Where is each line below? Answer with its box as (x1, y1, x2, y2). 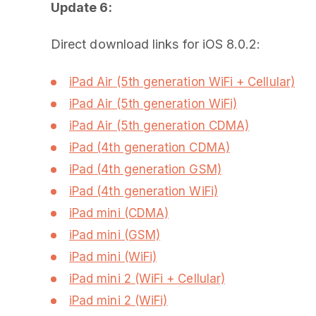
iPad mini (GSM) (69, 228, 161, 242)
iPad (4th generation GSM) (69, 162, 221, 176)
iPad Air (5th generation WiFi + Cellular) (69, 75, 295, 89)
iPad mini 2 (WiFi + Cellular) (69, 272, 226, 286)
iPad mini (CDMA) (69, 206, 169, 220)
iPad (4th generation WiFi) (69, 184, 218, 198)
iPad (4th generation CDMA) (69, 140, 230, 154)
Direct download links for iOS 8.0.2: (51, 37, 261, 51)
